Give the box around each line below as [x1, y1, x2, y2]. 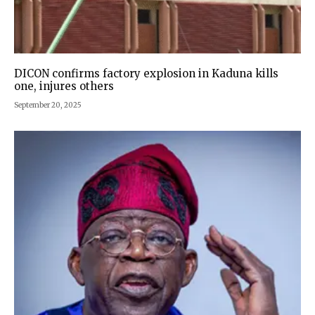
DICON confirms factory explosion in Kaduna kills [14, 67, 278, 81]
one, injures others [14, 79, 114, 94]
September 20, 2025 [14, 101, 82, 110]
